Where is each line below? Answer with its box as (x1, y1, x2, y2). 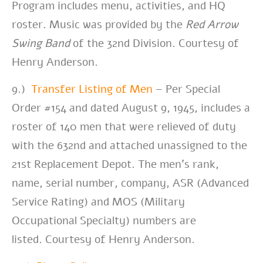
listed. (12, 231, 42, 247)
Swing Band (12, 35, 70, 51)
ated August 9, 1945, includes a (96, 100, 250, 116)
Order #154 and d (12, 100, 96, 116)
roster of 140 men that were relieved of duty (12, 119, 236, 134)
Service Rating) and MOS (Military (12, 194, 185, 210)
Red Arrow (186, 16, 238, 32)
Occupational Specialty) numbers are (12, 213, 196, 228)
